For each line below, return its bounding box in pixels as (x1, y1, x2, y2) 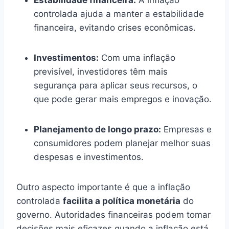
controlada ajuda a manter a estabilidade (34, 8, 204, 19)
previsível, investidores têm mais (34, 66, 168, 77)
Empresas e (161, 124, 212, 134)
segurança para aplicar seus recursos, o (34, 80, 197, 90)
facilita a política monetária (63, 195, 180, 206)
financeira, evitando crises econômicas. (34, 22, 196, 33)
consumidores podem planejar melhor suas (34, 138, 211, 148)
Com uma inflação (99, 52, 175, 63)
